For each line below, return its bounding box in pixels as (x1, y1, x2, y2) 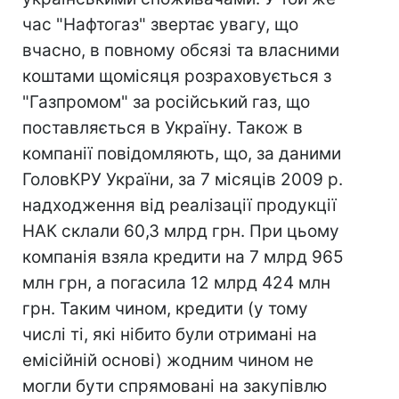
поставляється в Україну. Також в (22, 118, 303, 138)
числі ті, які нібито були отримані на (22, 324, 317, 345)
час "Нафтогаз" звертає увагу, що (22, 14, 298, 35)
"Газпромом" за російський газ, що (22, 92, 310, 112)
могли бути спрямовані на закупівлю (22, 376, 327, 396)
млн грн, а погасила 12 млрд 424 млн (22, 273, 330, 293)
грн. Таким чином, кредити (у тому (22, 298, 308, 319)
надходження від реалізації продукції (22, 195, 337, 216)
